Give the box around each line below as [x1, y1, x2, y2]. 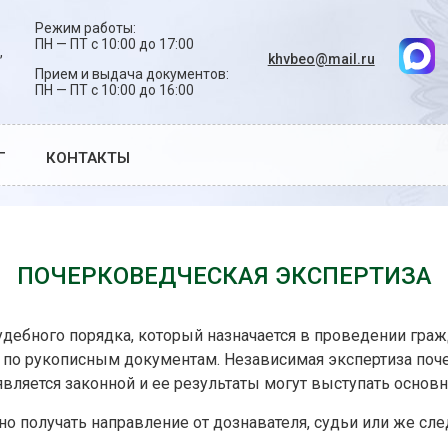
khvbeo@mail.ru [267, 51, 375, 68]
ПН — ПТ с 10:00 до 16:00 [34, 82, 194, 99]
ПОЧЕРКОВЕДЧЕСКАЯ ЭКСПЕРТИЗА [16, 262, 432, 291]
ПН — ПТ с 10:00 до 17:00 [34, 36, 194, 52]
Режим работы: [34, 20, 136, 36]
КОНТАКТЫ [46, 149, 130, 168]
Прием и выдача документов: [34, 66, 229, 83]
